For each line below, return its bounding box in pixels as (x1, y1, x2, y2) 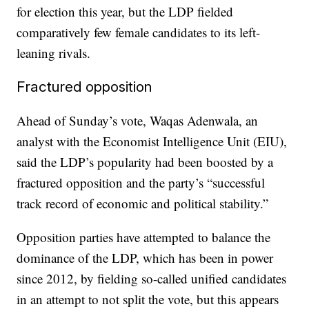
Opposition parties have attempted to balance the (17, 228, 271, 246)
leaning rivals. (17, 44, 91, 61)
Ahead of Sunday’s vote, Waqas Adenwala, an (17, 112, 259, 129)
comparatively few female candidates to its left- (17, 23, 261, 41)
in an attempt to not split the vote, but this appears (17, 290, 279, 308)
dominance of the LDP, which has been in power (17, 249, 274, 266)
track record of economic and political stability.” (17, 195, 269, 212)
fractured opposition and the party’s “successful (17, 174, 266, 191)
